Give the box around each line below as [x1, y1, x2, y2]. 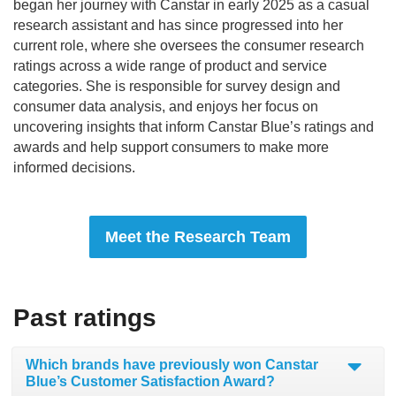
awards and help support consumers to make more [13, 140, 329, 155]
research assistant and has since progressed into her [13, 18, 343, 33]
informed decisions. [13, 160, 135, 175]
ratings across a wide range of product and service [13, 58, 327, 73]
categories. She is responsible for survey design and [13, 79, 340, 94]
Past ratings [13, 304, 156, 331]
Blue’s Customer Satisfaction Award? [26, 374, 275, 389]
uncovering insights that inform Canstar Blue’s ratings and [13, 119, 374, 134]
